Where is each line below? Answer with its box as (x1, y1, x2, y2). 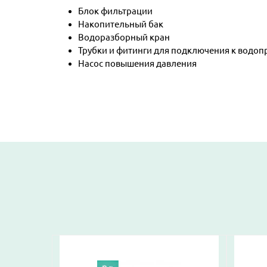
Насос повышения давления (78, 58, 197, 69)
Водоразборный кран (78, 32, 170, 42)
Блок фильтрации (78, 5, 153, 16)
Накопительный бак (78, 18, 163, 29)
